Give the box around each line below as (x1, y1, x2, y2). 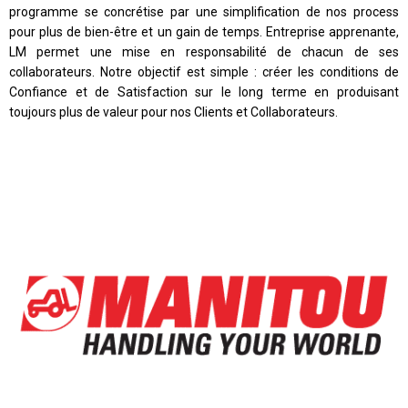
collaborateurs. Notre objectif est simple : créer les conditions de (9, 65, 399, 79)
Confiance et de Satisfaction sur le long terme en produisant (9, 85, 399, 99)
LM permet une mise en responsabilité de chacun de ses (9, 45, 399, 59)
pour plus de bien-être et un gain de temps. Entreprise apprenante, (9, 25, 399, 39)
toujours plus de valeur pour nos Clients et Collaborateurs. (9, 105, 338, 119)
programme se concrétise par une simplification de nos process (9, 5, 399, 19)
